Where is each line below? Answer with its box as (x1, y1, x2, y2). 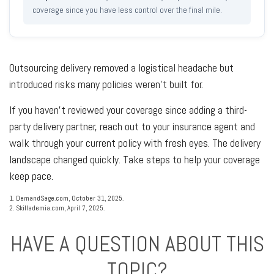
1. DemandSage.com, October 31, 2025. (9, 194, 124, 202)
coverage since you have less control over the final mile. (32, 4, 222, 15)
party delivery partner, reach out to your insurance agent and (9, 119, 255, 133)
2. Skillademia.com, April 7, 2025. (9, 204, 105, 212)
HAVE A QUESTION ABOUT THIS (10, 230, 264, 258)
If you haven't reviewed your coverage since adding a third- (9, 103, 247, 117)
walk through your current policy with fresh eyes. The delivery (9, 136, 261, 150)
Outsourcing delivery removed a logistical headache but (9, 61, 234, 75)
